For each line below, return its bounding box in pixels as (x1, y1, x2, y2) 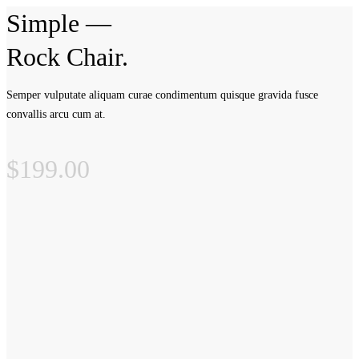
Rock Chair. (6, 42, 128, 71)
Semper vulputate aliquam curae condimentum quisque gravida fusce (6, 89, 318, 101)
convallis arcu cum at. (6, 108, 106, 120)
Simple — (6, 9, 111, 38)
